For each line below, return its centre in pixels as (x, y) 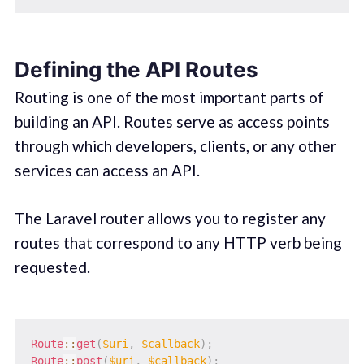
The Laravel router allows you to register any (170, 218)
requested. (52, 266)
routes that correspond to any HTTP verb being (178, 242)
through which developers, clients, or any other (175, 146)
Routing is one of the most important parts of (169, 97)
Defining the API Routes (136, 70)
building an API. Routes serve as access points (172, 122)
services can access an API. (107, 171)
